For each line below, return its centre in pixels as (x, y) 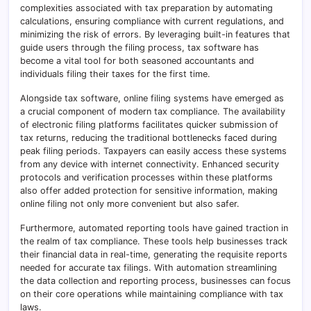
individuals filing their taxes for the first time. (115, 74)
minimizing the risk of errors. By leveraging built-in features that (155, 34)
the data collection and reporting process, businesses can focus (155, 280)
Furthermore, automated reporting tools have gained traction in (154, 228)
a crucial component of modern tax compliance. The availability (153, 111)
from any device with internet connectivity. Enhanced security (150, 164)
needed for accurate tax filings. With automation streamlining (149, 267)
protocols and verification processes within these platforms (146, 177)
